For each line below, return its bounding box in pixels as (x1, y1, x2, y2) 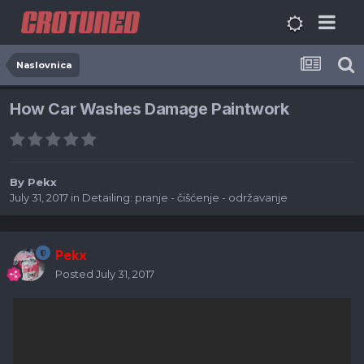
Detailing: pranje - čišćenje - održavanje (82, 191, 288, 205)
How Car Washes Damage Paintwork (10, 99, 289, 119)
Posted (55, 267, 96, 281)
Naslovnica (16, 59, 71, 71)
